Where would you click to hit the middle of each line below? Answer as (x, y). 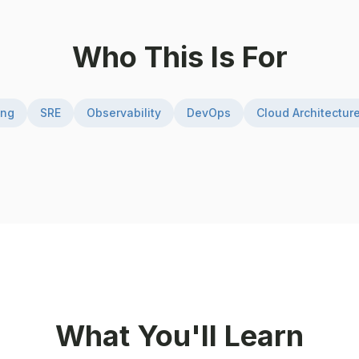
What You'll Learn (179, 336)
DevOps (208, 113)
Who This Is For (179, 57)
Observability (123, 113)
